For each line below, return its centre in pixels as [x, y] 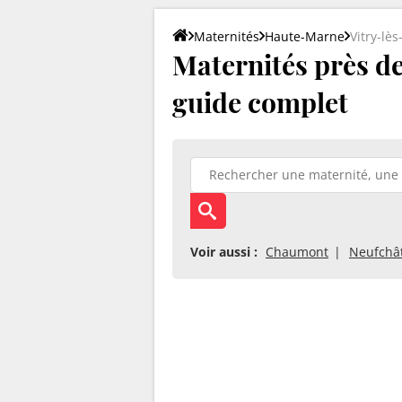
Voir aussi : [224, 251]
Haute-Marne [305, 36]
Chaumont [297, 251]
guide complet [260, 102]
